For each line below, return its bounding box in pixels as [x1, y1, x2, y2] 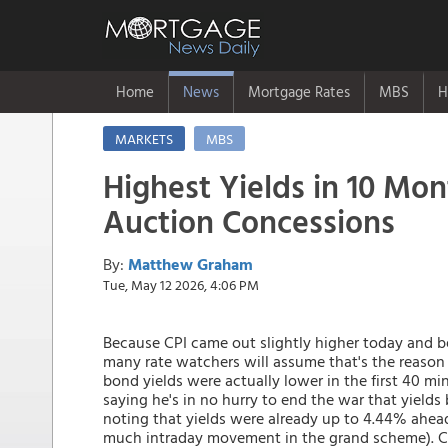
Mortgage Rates [248, 80, 350, 103]
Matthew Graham [128, 252, 253, 276]
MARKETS [115, 128, 173, 149]
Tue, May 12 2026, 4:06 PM [103, 274, 259, 295]
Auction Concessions [103, 197, 395, 245]
